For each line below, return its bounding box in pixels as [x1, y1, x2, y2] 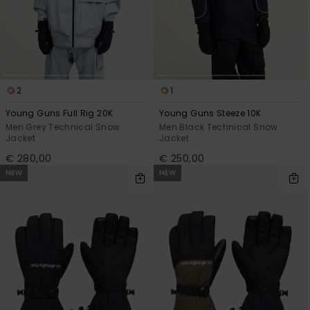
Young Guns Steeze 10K [159, 107, 262, 119]
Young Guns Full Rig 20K [6, 107, 113, 119]
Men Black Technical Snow [159, 120, 278, 133]
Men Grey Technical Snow [6, 120, 120, 133]
